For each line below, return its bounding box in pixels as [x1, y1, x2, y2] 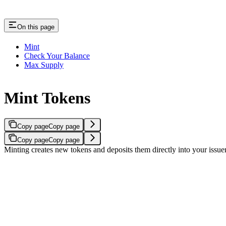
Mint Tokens [4, 88, 90, 107]
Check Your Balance [24, 51, 90, 61]
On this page [17, 23, 54, 31]
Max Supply [24, 61, 64, 70]
